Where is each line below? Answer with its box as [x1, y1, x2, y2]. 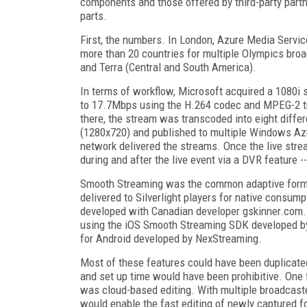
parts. [80, 8, 107, 23]
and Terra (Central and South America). [80, 60, 256, 74]
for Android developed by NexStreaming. [80, 231, 262, 245]
